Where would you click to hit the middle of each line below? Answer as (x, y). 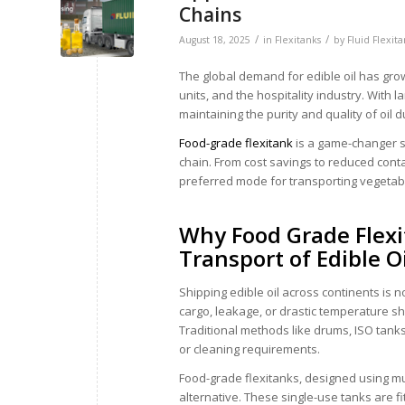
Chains (210, 15)
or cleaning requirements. (250, 349)
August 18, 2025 (215, 40)
